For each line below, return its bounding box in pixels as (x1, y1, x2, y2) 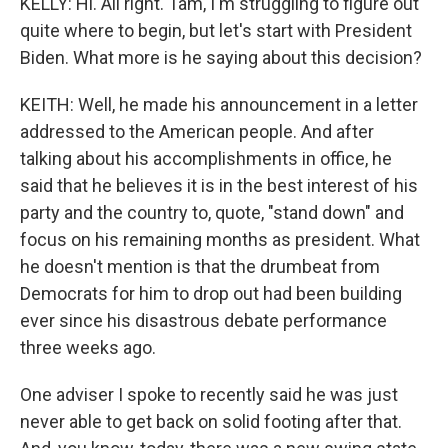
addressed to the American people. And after (20, 121, 374, 142)
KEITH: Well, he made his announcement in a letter (20, 94, 418, 115)
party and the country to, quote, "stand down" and (20, 202, 404, 223)
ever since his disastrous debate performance (20, 310, 387, 331)
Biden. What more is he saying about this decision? (20, 47, 422, 68)
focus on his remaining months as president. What (20, 229, 420, 250)
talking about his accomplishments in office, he (20, 148, 392, 169)
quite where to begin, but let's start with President (20, 20, 412, 41)
